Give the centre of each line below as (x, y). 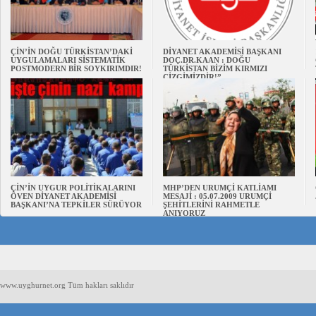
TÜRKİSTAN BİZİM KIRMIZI (215, 68)
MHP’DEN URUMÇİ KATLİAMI (220, 188)
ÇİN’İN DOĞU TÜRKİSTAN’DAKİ (72, 51)
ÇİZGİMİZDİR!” (192, 77)
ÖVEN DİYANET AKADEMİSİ (63, 196)
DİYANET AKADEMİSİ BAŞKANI (222, 51)
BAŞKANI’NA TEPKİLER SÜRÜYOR (76, 205)
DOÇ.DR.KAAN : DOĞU (207, 60)
